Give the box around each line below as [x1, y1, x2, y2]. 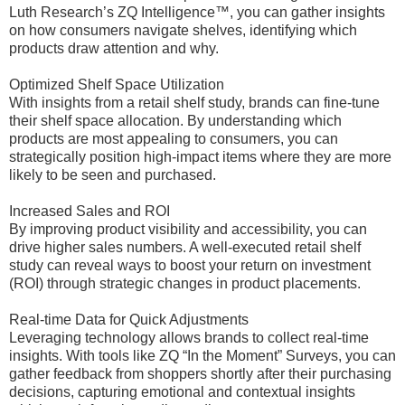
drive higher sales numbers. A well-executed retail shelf [9, 240, 361, 255]
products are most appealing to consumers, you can [9, 131, 338, 146]
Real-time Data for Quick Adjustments [9, 312, 249, 327]
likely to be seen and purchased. [9, 167, 216, 183]
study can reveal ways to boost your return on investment [9, 258, 371, 273]
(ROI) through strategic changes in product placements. [9, 276, 361, 291]
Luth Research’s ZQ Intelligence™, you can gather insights [9, 5, 385, 20]
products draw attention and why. [9, 41, 219, 56]
